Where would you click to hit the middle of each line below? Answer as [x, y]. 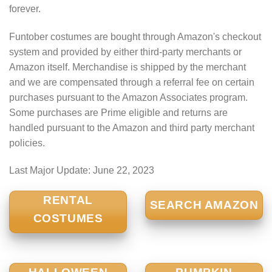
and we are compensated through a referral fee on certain [132, 82]
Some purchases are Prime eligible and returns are [118, 112]
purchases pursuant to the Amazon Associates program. [128, 97]
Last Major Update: [51, 171]
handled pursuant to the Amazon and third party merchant [132, 127]
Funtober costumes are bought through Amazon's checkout [135, 36]
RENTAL [68, 200]
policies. [27, 143]
